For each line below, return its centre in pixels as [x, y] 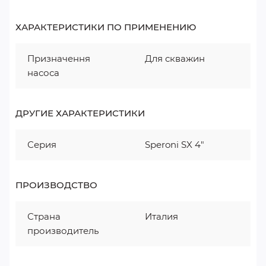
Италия [161, 216]
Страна [44, 216]
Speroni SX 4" [175, 145]
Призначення [59, 58]
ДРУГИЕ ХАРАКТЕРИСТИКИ [80, 113]
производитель [63, 231]
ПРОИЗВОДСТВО [56, 185]
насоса [43, 73]
